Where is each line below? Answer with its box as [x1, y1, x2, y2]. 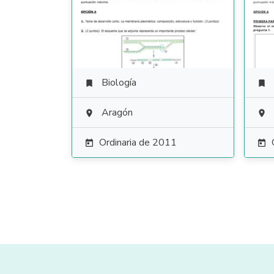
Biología [102, 76, 136, 89]
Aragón [102, 106, 133, 119]
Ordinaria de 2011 [99, 136, 177, 149]
